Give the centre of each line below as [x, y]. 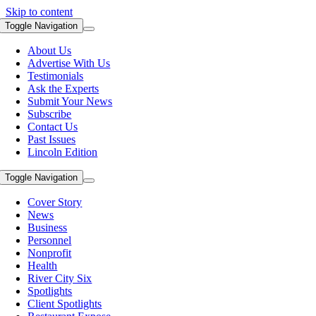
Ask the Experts [63, 89]
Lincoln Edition [63, 152]
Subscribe [50, 114]
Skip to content [39, 12]
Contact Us [53, 127]
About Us [50, 50]
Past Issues [52, 139]
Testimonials [56, 76]
